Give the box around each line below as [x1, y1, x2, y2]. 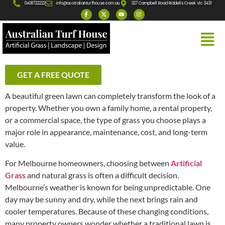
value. [5, 139, 25, 149]
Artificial [171, 158, 202, 168]
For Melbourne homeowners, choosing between [5, 158, 171, 168]
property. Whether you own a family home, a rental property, [5, 102, 212, 113]
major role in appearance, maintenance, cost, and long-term [5, 127, 207, 137]
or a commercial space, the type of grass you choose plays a [5, 115, 206, 125]
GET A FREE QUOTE [17, 69, 89, 79]
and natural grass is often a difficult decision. [26, 170, 179, 180]
